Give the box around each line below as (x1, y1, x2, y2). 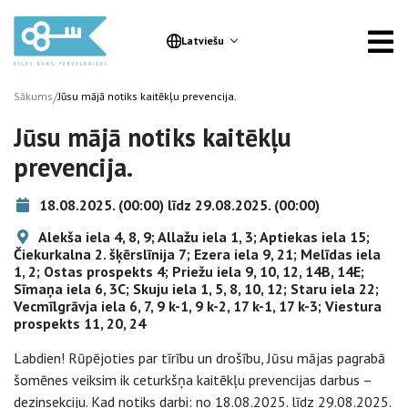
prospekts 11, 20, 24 (14, 314, 146, 332)
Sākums (14, 89, 53, 103)
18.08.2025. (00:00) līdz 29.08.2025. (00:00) (36, 196, 320, 214)
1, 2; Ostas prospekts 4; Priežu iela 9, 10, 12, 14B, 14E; (14, 262, 364, 280)
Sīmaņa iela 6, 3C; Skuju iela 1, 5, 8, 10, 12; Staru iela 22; (14, 280, 379, 298)
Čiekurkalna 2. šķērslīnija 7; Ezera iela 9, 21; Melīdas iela (14, 245, 381, 263)
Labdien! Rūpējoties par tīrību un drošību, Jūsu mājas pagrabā (14, 349, 385, 367)
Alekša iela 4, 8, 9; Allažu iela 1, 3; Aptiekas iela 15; (36, 228, 370, 246)
